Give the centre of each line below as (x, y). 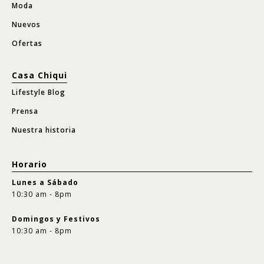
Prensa (25, 111)
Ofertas (27, 44)
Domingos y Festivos (56, 219)
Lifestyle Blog (39, 93)
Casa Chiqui (39, 75)
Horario (29, 164)
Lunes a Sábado (45, 183)
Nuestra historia (44, 130)
